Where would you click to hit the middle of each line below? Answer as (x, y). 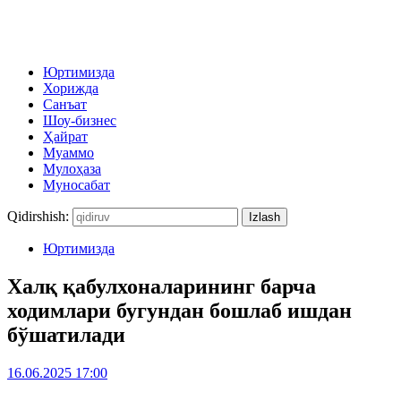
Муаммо (68, 153)
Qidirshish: (38, 216)
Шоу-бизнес (80, 120)
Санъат (65, 104)
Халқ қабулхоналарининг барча (162, 286)
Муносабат (77, 185)
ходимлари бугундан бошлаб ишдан (179, 310)
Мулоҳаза (72, 169)
